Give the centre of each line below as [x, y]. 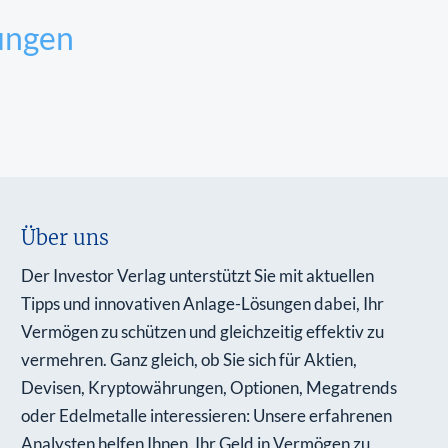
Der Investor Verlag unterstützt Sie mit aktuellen [198, 276]
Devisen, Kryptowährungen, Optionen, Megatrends [209, 388]
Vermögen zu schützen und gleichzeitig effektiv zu [203, 332]
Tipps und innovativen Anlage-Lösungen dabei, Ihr [203, 304]
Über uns [65, 238]
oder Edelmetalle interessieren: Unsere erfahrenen [207, 416]
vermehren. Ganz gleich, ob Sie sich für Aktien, [189, 360]
